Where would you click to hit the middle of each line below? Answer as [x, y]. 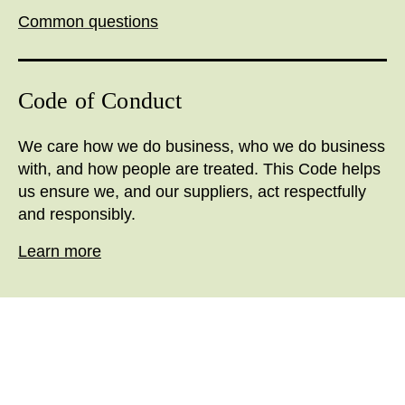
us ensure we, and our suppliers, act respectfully [192, 191]
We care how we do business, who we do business [202, 146]
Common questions [88, 21]
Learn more [60, 251]
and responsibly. [77, 214]
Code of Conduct [100, 100]
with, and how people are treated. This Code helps [199, 169]
